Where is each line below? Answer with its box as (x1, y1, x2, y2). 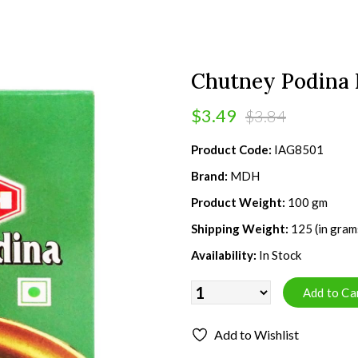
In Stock (259, 248, 301, 262)
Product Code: (191, 142, 272, 157)
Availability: (191, 248, 257, 262)
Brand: (191, 169, 228, 183)
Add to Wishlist (214, 327, 299, 342)
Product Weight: (191, 195, 285, 209)
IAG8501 (274, 142, 324, 157)
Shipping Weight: (191, 221, 288, 236)
